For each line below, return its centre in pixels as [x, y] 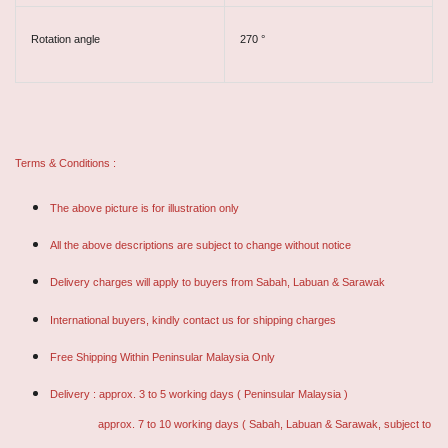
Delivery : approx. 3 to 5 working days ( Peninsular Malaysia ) [199, 393]
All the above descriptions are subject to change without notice [200, 245]
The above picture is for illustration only [144, 208]
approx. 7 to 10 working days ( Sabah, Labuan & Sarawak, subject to [240, 423]
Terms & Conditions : [65, 163]
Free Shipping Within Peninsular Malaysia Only [162, 356]
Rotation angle [65, 39]
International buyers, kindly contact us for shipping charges [193, 319]
